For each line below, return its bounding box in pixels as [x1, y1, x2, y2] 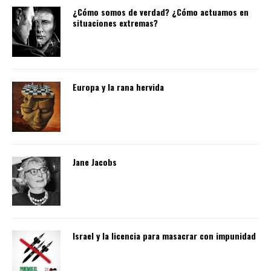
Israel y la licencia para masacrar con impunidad [73, 229, 256, 243]
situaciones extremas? [73, 16, 158, 30]
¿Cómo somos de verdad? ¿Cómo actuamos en [73, 5, 249, 19]
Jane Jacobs [73, 155, 117, 169]
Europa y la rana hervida [73, 80, 164, 94]
